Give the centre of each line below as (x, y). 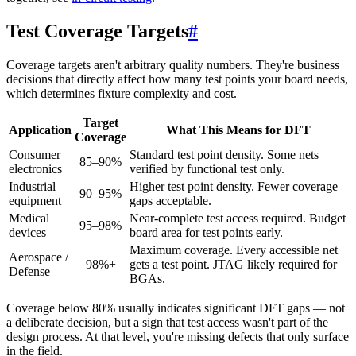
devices (27, 233)
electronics (35, 169)
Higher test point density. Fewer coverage (234, 187)
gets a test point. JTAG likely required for (233, 265)
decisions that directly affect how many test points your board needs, (177, 79)
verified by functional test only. (207, 169)
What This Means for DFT (238, 130)
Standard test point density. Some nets (224, 155)
